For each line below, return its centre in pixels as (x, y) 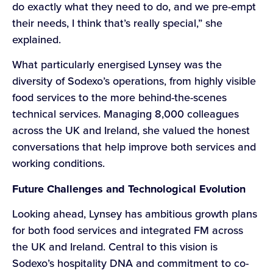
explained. (38, 40)
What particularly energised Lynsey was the (117, 65)
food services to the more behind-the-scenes (119, 98)
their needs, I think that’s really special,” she (117, 23)
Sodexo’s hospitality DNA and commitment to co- (130, 264)
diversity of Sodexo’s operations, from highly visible (134, 81)
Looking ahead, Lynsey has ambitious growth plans (135, 214)
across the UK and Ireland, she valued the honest (131, 131)
